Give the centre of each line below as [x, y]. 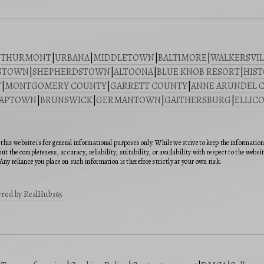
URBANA [72, 58]
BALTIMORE [182, 58]
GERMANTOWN [128, 100]
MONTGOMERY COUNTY [56, 86]
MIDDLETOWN [124, 58]
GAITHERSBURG [198, 100]
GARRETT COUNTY [149, 86]
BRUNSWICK [66, 100]
